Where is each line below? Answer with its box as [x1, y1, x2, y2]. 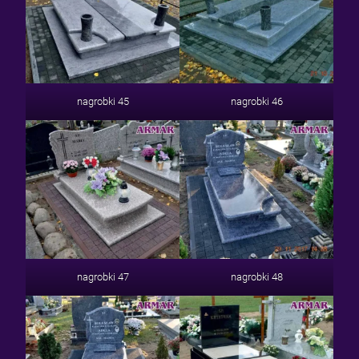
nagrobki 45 [76, 95, 129, 108]
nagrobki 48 [230, 271, 283, 284]
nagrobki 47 [76, 271, 129, 284]
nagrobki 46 [230, 95, 283, 108]
